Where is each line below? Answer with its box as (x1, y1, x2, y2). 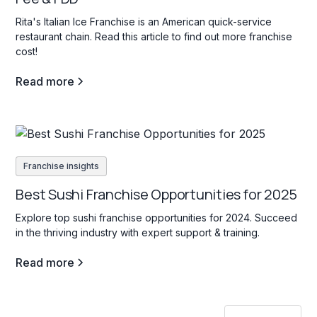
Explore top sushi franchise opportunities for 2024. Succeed (16, 211, 298, 224)
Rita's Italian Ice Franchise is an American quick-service (16, 16, 272, 28)
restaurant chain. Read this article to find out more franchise (16, 30, 293, 43)
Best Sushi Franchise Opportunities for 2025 (16, 184, 298, 204)
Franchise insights (23, 160, 100, 171)
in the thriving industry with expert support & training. (16, 226, 260, 238)
